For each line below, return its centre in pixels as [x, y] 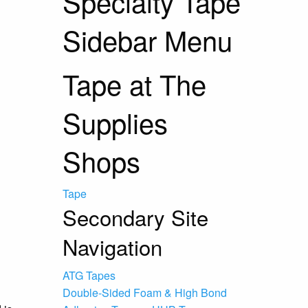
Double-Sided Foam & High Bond [145, 293]
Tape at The [134, 84]
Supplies [115, 122]
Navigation [112, 246]
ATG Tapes [89, 275]
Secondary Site [135, 217]
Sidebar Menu [147, 40]
